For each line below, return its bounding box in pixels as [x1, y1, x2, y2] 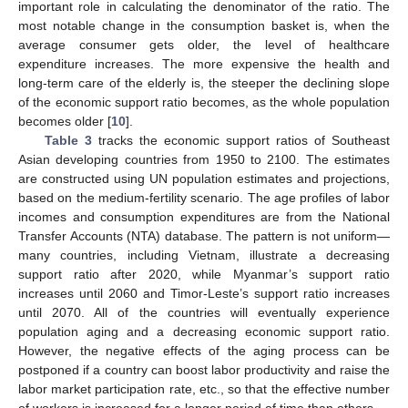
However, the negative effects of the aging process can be [18, 343, 390, 359]
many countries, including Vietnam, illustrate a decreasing [18, 248, 390, 263]
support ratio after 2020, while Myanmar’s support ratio [18, 267, 390, 282]
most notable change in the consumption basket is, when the [18, 18, 390, 34]
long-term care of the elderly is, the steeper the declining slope [18, 76, 390, 91]
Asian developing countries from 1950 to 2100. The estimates [18, 152, 390, 168]
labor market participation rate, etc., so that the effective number [18, 382, 390, 397]
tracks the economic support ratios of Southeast [91, 133, 391, 148]
